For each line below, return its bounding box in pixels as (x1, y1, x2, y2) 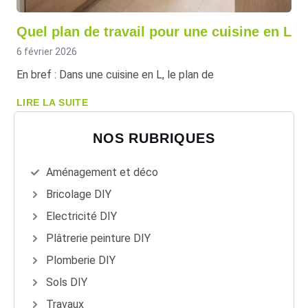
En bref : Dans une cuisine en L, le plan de (16, 67, 214, 81)
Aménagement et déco (46, 165, 158, 179)
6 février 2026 (16, 45, 77, 57)
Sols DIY (46, 275, 87, 289)
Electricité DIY (46, 209, 117, 223)
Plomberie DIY (46, 253, 115, 267)
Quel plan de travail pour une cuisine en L (16, 23, 291, 39)
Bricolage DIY (46, 187, 111, 201)
